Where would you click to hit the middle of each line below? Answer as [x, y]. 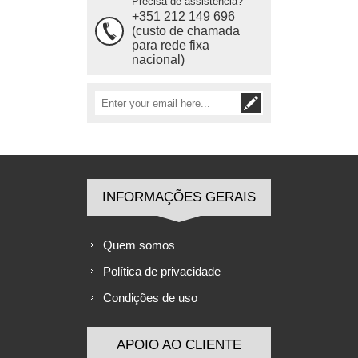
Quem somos [139, 245]
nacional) [158, 60]
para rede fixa [171, 45]
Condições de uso [150, 298]
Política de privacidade [162, 271]
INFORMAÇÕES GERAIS [179, 197]
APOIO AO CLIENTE [179, 345]
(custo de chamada [186, 31]
